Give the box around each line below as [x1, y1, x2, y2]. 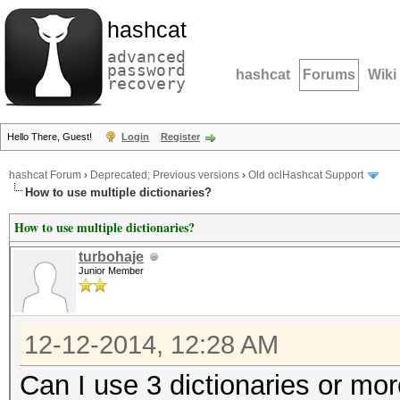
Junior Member [79, 265, 144, 276]
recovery [107, 74, 186, 93]
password [107, 61, 186, 79]
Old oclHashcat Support [248, 169, 363, 182]
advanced [107, 47, 186, 66]
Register [161, 131, 200, 142]
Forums [303, 67, 355, 82]
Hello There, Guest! [7, 131, 95, 142]
